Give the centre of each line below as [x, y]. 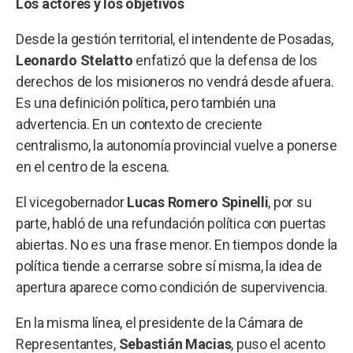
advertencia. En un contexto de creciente [139, 124]
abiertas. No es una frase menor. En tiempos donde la [176, 244]
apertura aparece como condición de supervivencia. [172, 287]
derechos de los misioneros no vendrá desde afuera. [175, 81]
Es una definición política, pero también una [146, 102]
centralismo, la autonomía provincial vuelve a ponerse [176, 145]
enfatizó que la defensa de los [225, 60]
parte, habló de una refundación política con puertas [171, 223]
